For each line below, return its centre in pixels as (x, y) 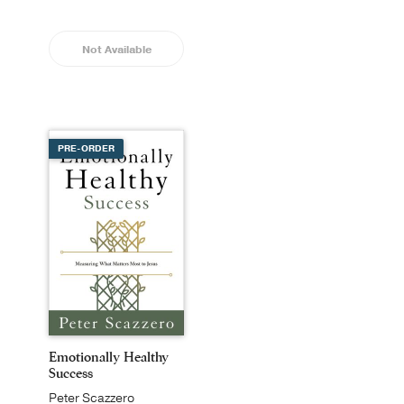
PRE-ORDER (86, 149)
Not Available (116, 50)
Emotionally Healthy (109, 357)
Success (71, 373)
